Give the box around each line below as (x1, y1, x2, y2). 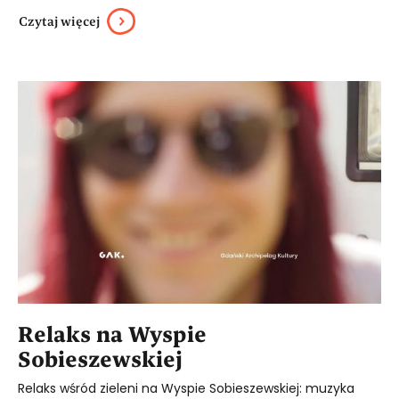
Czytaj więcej (19, 12, 100, 29)
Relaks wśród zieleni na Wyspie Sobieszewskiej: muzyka (18, 379, 354, 397)
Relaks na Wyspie (18, 320, 207, 347)
